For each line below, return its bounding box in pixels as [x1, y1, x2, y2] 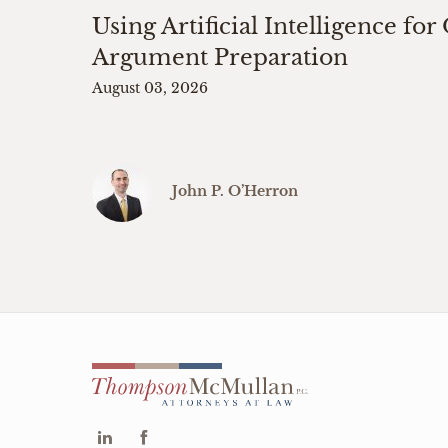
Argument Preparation [92, 44, 348, 71]
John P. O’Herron [172, 182, 298, 200]
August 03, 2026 [92, 79, 208, 97]
